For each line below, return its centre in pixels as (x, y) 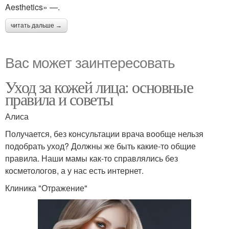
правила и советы (59, 99)
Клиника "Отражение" (46, 188)
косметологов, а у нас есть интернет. (74, 171)
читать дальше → (36, 26)
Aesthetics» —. (32, 7)
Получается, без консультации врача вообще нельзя (104, 134)
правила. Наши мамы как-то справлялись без (91, 158)
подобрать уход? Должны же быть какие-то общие (100, 146)
